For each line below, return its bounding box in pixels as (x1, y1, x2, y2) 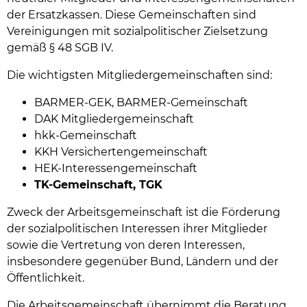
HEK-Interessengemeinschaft (34, 162, 197, 175)
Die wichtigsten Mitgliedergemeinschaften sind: (7, 69, 272, 82)
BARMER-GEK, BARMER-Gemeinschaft (34, 96, 248, 110)
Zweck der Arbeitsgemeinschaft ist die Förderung (7, 206, 280, 219)
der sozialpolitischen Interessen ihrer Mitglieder (7, 222, 267, 236)
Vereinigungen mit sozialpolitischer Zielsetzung (7, 25, 268, 38)
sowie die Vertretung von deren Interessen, (7, 238, 245, 252)
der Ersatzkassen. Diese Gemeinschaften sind (7, 8, 256, 22)
